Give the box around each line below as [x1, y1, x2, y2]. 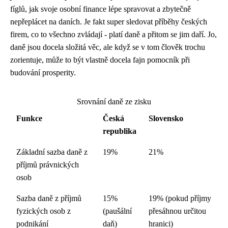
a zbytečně [155, 5, 191, 13]
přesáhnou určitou [149, 207, 206, 215]
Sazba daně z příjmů [16, 194, 81, 203]
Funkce [16, 114, 42, 123]
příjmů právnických [16, 160, 79, 169]
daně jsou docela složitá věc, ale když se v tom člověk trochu [10, 43, 205, 51]
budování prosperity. [10, 68, 76, 77]
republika [103, 127, 136, 135]
